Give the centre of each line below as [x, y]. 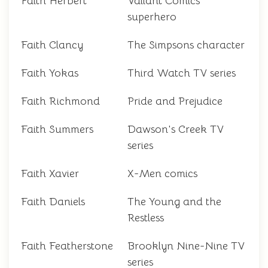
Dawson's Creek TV [176, 130]
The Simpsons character [186, 45]
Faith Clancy [52, 45]
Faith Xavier [50, 174]
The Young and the [174, 202]
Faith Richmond [60, 101]
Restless [146, 218]
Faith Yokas [50, 73]
